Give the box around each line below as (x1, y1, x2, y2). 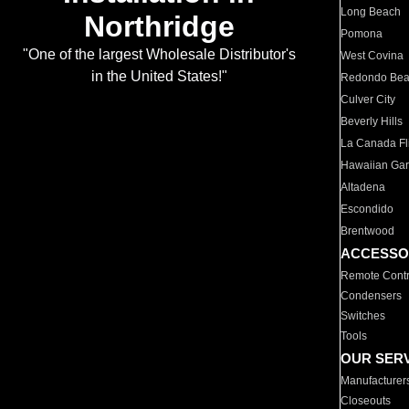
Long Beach (341, 5, 402, 18)
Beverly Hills (341, 115, 404, 128)
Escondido (341, 203, 394, 215)
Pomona (341, 27, 383, 40)
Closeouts (341, 394, 392, 407)
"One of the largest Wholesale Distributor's (22, 47, 296, 63)
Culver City (341, 93, 396, 106)
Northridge (83, 10, 235, 44)
